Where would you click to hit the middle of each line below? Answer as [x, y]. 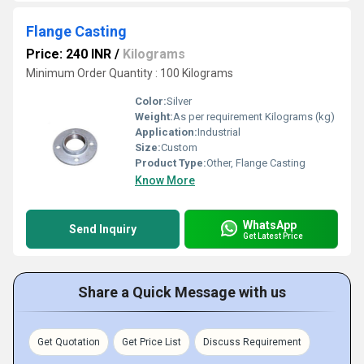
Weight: [154, 117]
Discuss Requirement [252, 342]
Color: [151, 101]
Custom [179, 147]
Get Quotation [69, 342]
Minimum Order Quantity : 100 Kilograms [130, 73]
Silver [179, 101]
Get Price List [152, 342]
